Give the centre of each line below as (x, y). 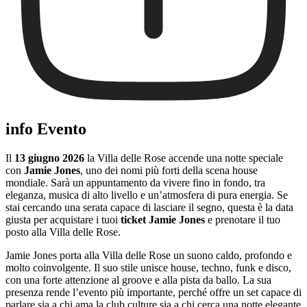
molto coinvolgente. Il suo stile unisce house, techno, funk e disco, (148, 267)
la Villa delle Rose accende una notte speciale (184, 158)
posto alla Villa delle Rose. (63, 232)
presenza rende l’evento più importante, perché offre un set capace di (153, 292)
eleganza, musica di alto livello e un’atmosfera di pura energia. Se (147, 195)
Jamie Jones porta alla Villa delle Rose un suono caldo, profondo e (149, 255)
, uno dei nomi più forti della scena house (169, 170)
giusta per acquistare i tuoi (63, 219)
